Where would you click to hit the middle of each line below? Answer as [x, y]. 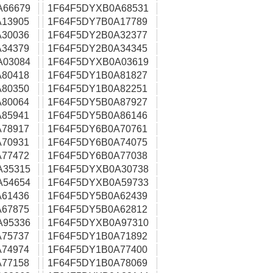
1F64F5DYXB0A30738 [98, 169]
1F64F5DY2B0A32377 [97, 35]
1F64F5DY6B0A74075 [97, 142]
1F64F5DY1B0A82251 [97, 89]
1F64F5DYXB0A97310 [98, 223]
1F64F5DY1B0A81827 [97, 75]
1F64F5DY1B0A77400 [97, 250]
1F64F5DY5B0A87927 [97, 102]
